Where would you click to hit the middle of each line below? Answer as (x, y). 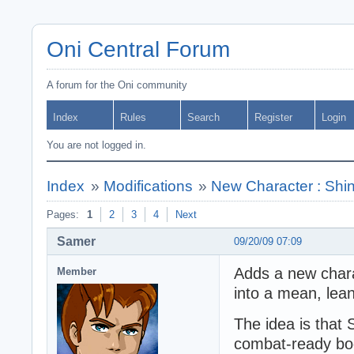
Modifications (148, 186)
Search (203, 117)
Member (77, 271)
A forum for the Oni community (117, 85)
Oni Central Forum (138, 49)
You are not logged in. (96, 145)
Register (273, 117)
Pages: (63, 215)
